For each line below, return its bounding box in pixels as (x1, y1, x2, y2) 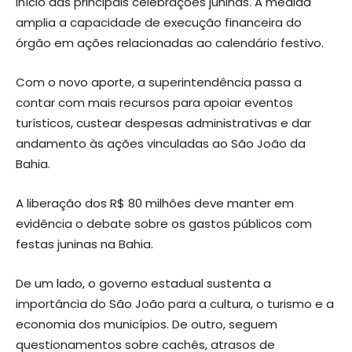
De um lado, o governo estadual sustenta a (16, 274, 271, 291)
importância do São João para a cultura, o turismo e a (16, 295, 334, 312)
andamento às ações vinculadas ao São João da (16, 134, 306, 152)
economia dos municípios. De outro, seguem (16, 315, 277, 332)
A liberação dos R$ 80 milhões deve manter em (16, 194, 294, 211)
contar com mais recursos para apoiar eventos (16, 93, 293, 111)
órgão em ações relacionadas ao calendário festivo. (16, 34, 324, 51)
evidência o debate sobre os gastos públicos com (16, 214, 312, 232)
